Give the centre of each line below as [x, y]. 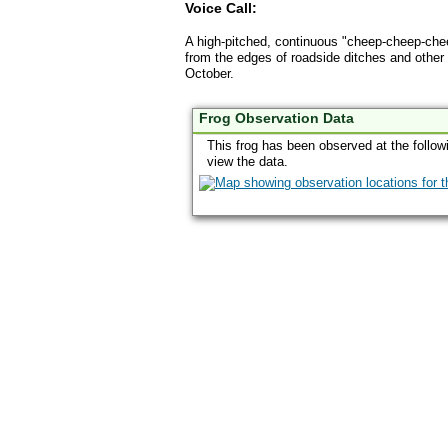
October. [209, 74]
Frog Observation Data [276, 119]
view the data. [247, 161]
